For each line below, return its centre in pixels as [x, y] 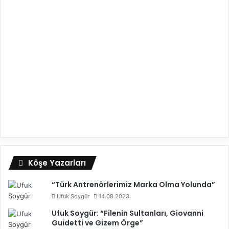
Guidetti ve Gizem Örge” [97, 223]
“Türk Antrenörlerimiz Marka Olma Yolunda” [133, 185]
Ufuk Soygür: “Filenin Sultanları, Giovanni [128, 213]
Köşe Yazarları [57, 163]
